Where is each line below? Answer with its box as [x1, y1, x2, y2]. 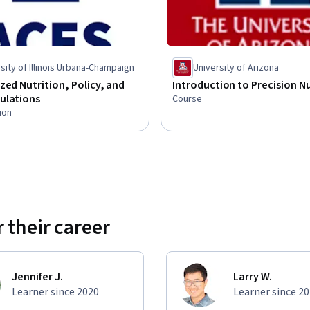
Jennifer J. [12, 268, 63, 284]
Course [172, 91, 202, 106]
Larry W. [233, 268, 272, 284]
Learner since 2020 [12, 284, 99, 300]
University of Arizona [193, 60, 279, 75]
